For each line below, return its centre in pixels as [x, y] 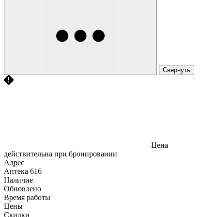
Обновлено [23, 188]
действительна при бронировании [61, 154]
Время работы [27, 197]
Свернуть [177, 70]
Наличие [18, 180]
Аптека [16, 171]
